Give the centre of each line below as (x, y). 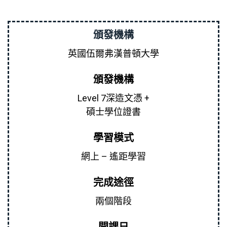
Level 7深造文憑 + (113, 98)
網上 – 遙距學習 (113, 157)
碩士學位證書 (113, 112)
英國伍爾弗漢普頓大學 (113, 54)
